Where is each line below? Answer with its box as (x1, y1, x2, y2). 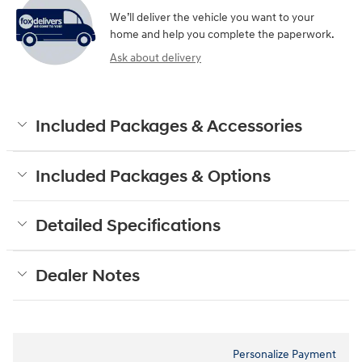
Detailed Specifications (36, 216, 221, 238)
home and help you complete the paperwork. (110, 27, 335, 42)
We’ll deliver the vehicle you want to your (110, 11, 314, 25)
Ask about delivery (110, 51, 201, 65)
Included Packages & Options (36, 166, 271, 188)
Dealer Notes (36, 266, 140, 288)
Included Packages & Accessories (36, 116, 302, 138)
